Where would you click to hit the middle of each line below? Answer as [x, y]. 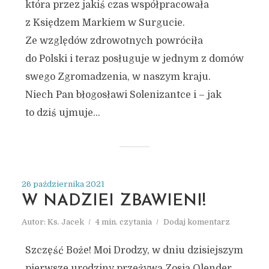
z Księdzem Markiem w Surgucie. [105, 23]
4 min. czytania [123, 222]
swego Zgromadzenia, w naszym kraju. [118, 77]
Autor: [34, 222]
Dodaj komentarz [196, 222]
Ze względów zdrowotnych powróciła [114, 41]
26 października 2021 [63, 184]
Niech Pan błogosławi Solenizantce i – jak [123, 95]
